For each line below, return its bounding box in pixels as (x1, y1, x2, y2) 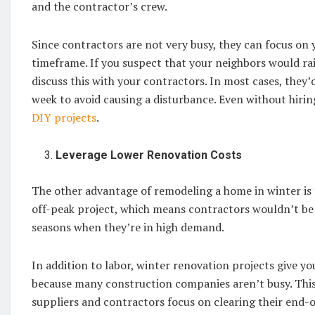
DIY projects (32, 109, 96, 125)
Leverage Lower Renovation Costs (56, 148, 248, 162)
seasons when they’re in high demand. (32, 219, 226, 235)
